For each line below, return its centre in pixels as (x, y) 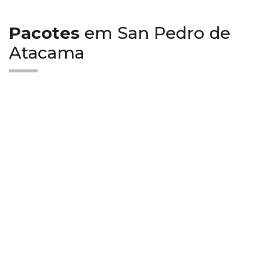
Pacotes (44, 33)
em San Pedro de (155, 33)
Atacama (49, 53)
